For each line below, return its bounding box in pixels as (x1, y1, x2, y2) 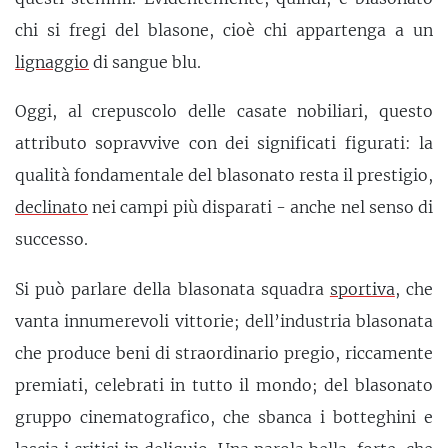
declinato (15, 197, 88, 218)
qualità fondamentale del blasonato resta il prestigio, (15, 165, 433, 186)
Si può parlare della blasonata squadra (15, 278, 330, 299)
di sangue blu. (89, 51, 201, 72)
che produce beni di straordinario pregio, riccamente (15, 342, 433, 363)
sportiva (329, 278, 395, 299)
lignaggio (15, 51, 89, 72)
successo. (15, 229, 88, 250)
